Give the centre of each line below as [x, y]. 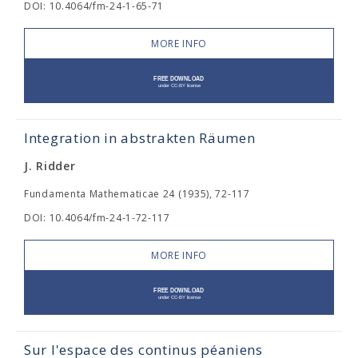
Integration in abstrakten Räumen [140, 138]
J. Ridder [50, 166]
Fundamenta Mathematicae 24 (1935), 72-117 [137, 194]
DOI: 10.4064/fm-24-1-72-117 [97, 218]
